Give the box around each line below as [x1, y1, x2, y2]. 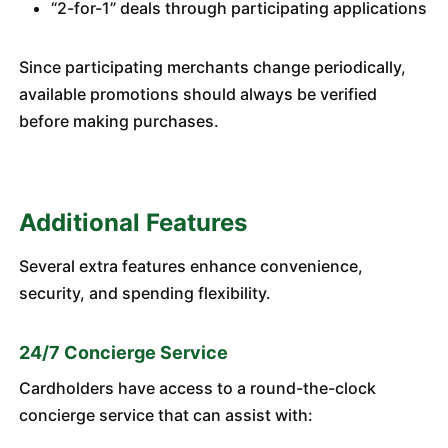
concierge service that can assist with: [18, 405, 313, 425]
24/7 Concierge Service [18, 342, 228, 363]
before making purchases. [18, 111, 219, 131]
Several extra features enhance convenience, [18, 256, 363, 276]
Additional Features [18, 208, 247, 237]
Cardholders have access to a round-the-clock [18, 378, 376, 398]
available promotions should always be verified [18, 84, 377, 104]
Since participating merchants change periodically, [18, 57, 406, 77]
